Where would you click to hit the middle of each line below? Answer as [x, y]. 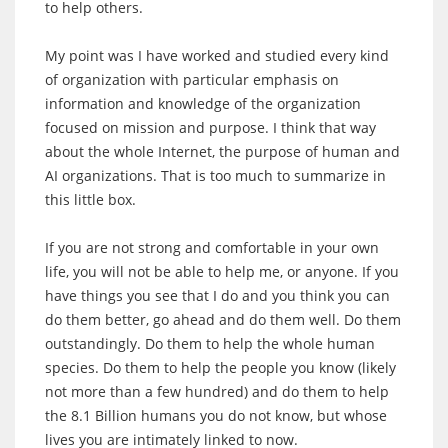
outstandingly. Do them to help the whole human [210, 343]
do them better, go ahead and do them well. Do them [223, 319]
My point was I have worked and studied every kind [217, 55]
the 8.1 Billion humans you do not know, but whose [216, 415]
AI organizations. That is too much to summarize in [215, 175]
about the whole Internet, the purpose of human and [222, 151]
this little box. [90, 199]
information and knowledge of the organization [203, 103]
